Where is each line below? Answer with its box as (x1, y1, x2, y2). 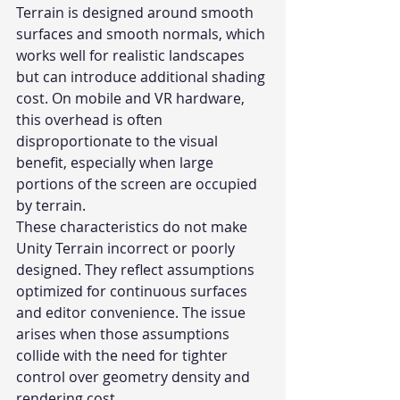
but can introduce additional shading (16, 67, 269, 87)
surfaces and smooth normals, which (16, 24, 269, 45)
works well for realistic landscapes (16, 46, 248, 66)
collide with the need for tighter (16, 346, 231, 366)
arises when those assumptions (16, 324, 233, 345)
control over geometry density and (16, 367, 254, 387)
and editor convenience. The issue (16, 303, 249, 323)
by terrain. (16, 196, 86, 216)
